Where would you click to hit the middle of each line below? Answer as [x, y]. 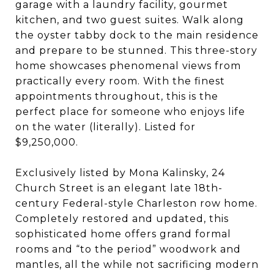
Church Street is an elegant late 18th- [119, 188]
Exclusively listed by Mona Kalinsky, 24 [120, 173]
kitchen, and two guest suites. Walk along [130, 20]
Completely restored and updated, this [122, 219]
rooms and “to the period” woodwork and [128, 249]
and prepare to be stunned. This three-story [136, 50]
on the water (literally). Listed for [106, 127]
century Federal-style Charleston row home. [136, 203]
